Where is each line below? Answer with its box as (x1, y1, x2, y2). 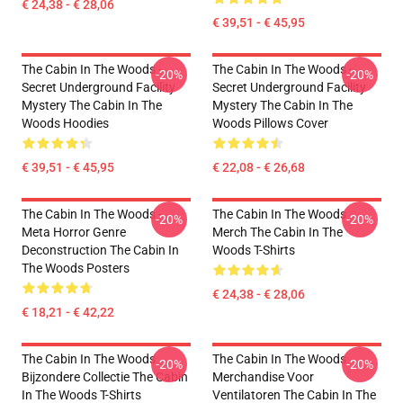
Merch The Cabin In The (212, 225, 343, 239)
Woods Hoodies (22, 116, 109, 130)
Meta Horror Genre (22, 225, 126, 239)
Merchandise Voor (212, 370, 314, 384)
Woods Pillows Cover (212, 116, 328, 130)
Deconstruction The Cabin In (22, 243, 179, 257)
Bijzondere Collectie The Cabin (22, 370, 188, 384)
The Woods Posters (22, 261, 130, 275)
